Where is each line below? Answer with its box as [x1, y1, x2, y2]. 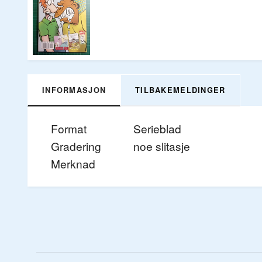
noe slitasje [133, 137, 190, 154]
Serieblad [133, 120, 181, 136]
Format [51, 120, 87, 136]
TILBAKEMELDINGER [135, 84, 226, 95]
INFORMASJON [42, 84, 106, 95]
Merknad [51, 155, 95, 171]
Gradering [51, 137, 101, 154]
